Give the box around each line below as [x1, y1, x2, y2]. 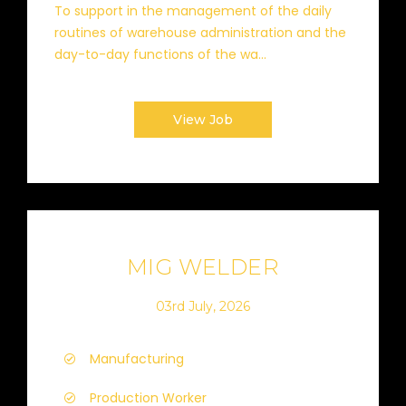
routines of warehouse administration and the [54, 24, 346, 42]
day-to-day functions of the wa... [54, 45, 266, 63]
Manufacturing [90, 350, 184, 368]
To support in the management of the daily [54, 2, 332, 20]
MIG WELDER [126, 254, 280, 280]
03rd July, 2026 [156, 297, 250, 314]
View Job [173, 111, 233, 128]
